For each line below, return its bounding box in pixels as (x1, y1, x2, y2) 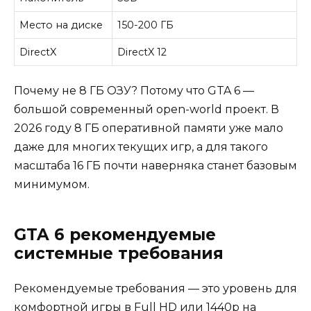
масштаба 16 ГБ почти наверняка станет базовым (14, 158, 297, 172)
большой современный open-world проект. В (14, 102, 279, 116)
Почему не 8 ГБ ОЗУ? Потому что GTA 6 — (14, 83, 254, 97)
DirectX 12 (117, 46, 167, 59)
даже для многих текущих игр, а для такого (14, 140, 268, 153)
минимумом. (14, 177, 90, 191)
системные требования (14, 243, 224, 263)
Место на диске (19, 19, 103, 32)
